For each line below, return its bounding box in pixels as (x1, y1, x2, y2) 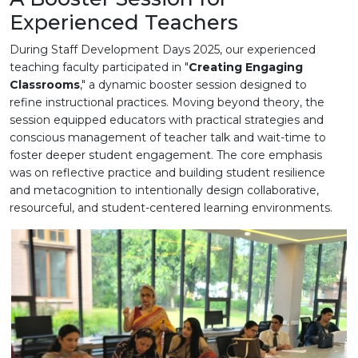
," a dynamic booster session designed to (80, 78, 307, 93)
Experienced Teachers (10, 10, 238, 35)
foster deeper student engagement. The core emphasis (10, 148, 322, 163)
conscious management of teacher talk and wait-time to (10, 130, 326, 145)
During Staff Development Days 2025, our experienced (10, 42, 316, 58)
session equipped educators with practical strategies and (10, 113, 324, 128)
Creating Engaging (189, 60, 303, 75)
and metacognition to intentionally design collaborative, (10, 183, 319, 198)
